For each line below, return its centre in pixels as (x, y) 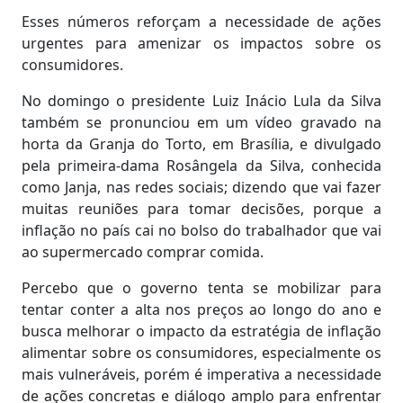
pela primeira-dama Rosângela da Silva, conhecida (201, 166)
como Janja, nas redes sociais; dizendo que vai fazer (201, 187)
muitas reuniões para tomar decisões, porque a (201, 209)
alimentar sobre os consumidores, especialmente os (201, 353)
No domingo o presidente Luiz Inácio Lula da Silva (201, 101)
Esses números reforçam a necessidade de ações (201, 22)
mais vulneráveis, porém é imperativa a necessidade (201, 374)
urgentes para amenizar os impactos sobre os (201, 43)
